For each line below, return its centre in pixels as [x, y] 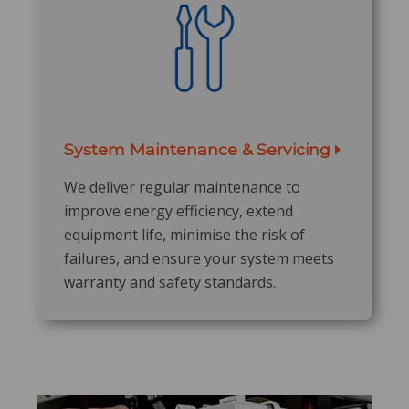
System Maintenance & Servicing [199, 149]
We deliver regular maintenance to [182, 187]
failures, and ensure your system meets [199, 258]
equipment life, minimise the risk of [184, 234]
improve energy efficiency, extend [178, 210]
